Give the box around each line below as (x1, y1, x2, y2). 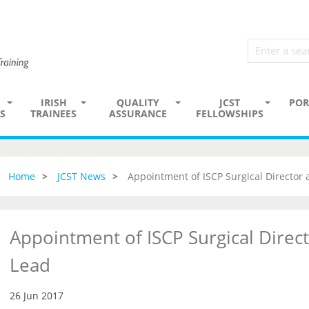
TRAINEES (30, 107, 77, 120)
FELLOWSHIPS (196, 107, 263, 120)
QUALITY (116, 96, 159, 109)
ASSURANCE (108, 107, 167, 120)
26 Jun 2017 (9, 289, 63, 302)
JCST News (57, 170, 106, 183)
